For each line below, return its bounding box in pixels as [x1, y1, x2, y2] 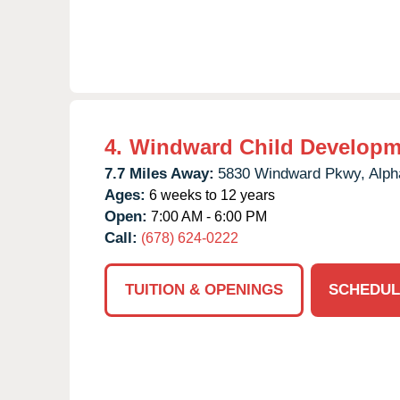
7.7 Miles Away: [104, 164, 214, 182]
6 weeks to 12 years [146, 187, 275, 203]
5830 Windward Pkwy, [218, 164, 365, 182]
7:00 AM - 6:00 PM [147, 208, 267, 224]
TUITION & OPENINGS [125, 280, 283, 298]
